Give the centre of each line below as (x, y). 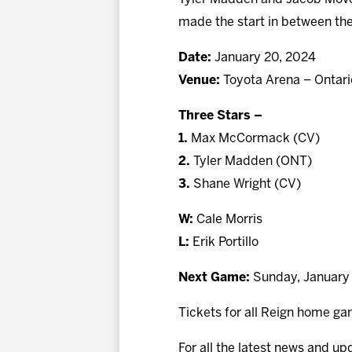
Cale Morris (228, 219)
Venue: (199, 80)
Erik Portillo (224, 242)
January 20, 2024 (264, 57)
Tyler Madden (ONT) (251, 161)
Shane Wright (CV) (247, 184)
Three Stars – (220, 115)
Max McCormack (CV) (255, 138)
